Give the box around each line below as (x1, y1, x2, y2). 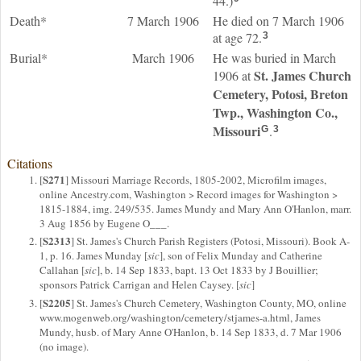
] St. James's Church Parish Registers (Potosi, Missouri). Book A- (71, 234, 350, 249)
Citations (7, 155, 52, 172)
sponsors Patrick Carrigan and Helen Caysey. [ (39, 277, 239, 293)
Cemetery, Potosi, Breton (213, 85, 348, 103)
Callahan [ (39, 263, 85, 278)
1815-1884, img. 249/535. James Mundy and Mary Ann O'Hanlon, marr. (39, 201, 351, 216)
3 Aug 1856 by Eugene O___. (39, 216, 169, 230)
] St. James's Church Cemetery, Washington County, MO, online (71, 295, 346, 310)
